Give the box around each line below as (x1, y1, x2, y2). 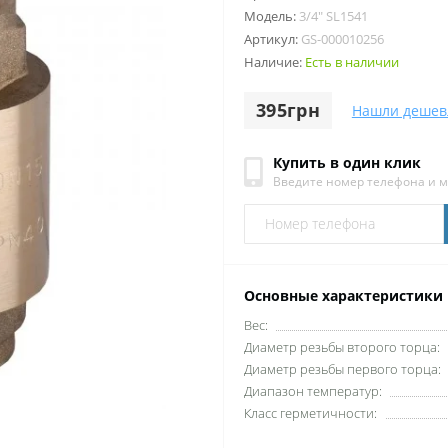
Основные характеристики (244, 285, 443, 305)
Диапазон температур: (244, 381, 382, 400)
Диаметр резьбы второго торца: (244, 337, 440, 356)
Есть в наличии (305, 52, 399, 71)
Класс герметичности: (244, 403, 377, 422)
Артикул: (244, 29, 301, 48)
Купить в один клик (273, 152, 421, 172)
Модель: (244, 6, 299, 25)
